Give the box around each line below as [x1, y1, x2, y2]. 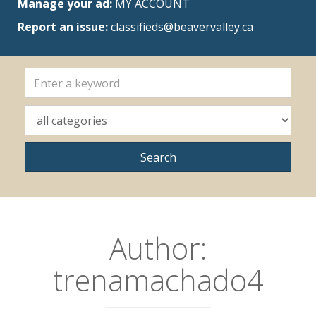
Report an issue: [18, 19, 108, 35]
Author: [109, 229, 207, 268]
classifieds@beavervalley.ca [111, 19, 253, 35]
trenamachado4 [52, 260, 264, 300]
